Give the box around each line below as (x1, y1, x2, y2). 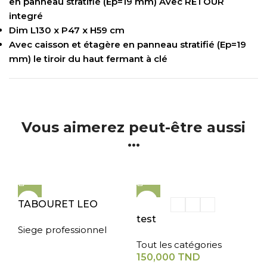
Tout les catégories (136, 239, 222, 250)
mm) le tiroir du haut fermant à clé (9, 53, 168, 64)
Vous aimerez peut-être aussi (21, 119, 246, 136)
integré (9, 10, 44, 21)
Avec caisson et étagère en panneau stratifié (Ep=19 (9, 39, 247, 50)
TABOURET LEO (18, 198, 98, 210)
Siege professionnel (18, 224, 107, 235)
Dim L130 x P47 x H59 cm (9, 24, 125, 36)
